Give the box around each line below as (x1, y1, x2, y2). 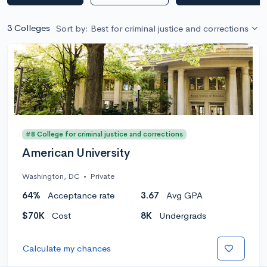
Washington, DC (22, 170, 80, 181)
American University (22, 145, 130, 160)
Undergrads (159, 209, 206, 221)
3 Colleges (7, 21, 50, 33)
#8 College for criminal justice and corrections (26, 129, 183, 138)
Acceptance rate (48, 189, 114, 201)
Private (90, 170, 114, 181)
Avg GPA (166, 189, 203, 201)
